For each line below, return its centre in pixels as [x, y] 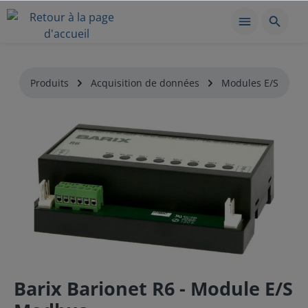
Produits [49, 83]
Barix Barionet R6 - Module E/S [153, 288]
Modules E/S [250, 83]
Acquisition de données [145, 83]
